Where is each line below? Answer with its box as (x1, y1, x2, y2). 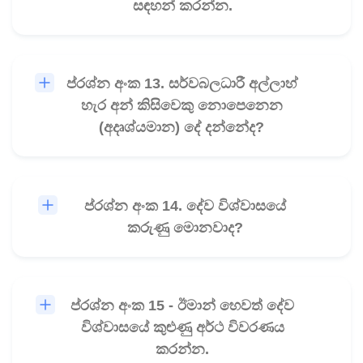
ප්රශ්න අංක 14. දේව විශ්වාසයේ (83, 197, 286, 214)
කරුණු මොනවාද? (126, 219, 243, 236)
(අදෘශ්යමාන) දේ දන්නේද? (99, 119, 265, 136)
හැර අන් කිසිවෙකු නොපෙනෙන (80, 97, 283, 114)
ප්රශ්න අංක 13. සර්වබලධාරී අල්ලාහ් (66, 75, 297, 92)
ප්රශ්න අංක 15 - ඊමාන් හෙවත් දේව (70, 297, 295, 314)
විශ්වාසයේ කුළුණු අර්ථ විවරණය (80, 319, 284, 336)
